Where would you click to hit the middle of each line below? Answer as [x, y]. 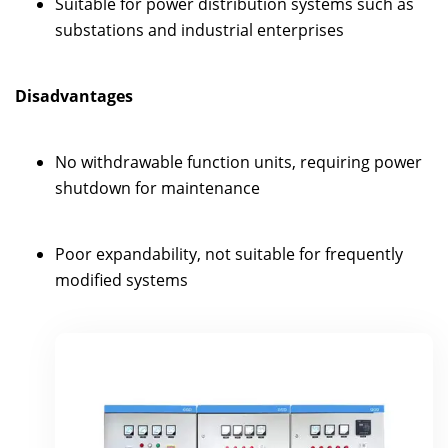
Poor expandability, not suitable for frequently [229, 253]
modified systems [121, 279]
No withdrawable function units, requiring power [238, 161]
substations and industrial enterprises [199, 29]
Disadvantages [74, 95]
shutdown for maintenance [157, 187]
